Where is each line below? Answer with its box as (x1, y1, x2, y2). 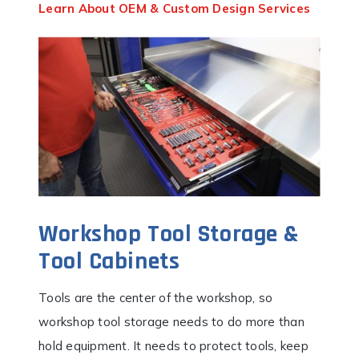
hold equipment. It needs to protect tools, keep (38, 337, 309, 353)
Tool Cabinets (38, 245, 180, 276)
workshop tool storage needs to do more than (38, 313, 305, 329)
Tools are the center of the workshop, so (38, 289, 272, 305)
